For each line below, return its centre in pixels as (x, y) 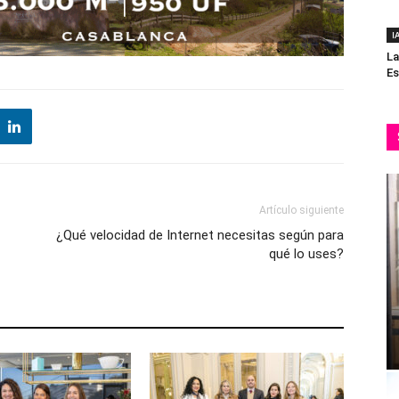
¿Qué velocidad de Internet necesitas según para (200, 235)
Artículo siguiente (301, 210)
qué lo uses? (306, 254)
